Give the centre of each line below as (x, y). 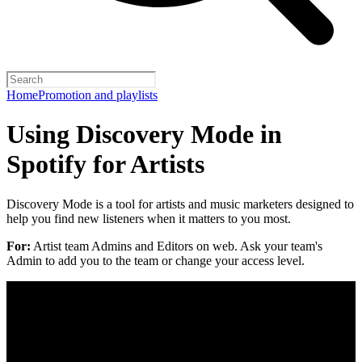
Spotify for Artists (105, 164)
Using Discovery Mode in (144, 135)
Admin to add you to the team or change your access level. (156, 260)
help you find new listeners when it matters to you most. (149, 218)
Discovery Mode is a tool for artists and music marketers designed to (180, 204)
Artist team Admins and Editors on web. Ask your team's (177, 246)
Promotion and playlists (98, 95)
